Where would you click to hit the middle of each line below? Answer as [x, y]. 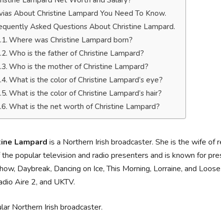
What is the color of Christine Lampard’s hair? [86, 93]
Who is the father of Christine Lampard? [77, 53]
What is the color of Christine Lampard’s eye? [86, 80]
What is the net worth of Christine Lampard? [85, 107]
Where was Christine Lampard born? [71, 40]
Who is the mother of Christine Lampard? [79, 67]
